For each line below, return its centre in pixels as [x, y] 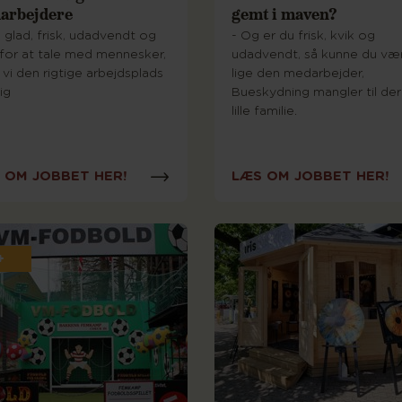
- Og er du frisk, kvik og [303, 36]
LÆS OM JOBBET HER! [310, 176]
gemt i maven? [284, 13]
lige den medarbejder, [298, 74]
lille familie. [264, 112]
